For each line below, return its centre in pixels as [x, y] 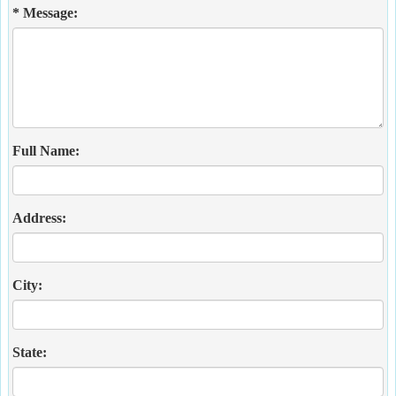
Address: [39, 217]
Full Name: [46, 150]
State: [30, 352]
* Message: [45, 12]
